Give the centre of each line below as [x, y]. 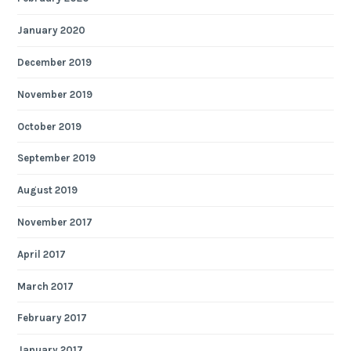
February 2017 [52, 318]
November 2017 [55, 222]
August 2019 [48, 190]
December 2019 [55, 63]
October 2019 [50, 126]
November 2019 [55, 94]
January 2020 [52, 31]
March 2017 [46, 286]
